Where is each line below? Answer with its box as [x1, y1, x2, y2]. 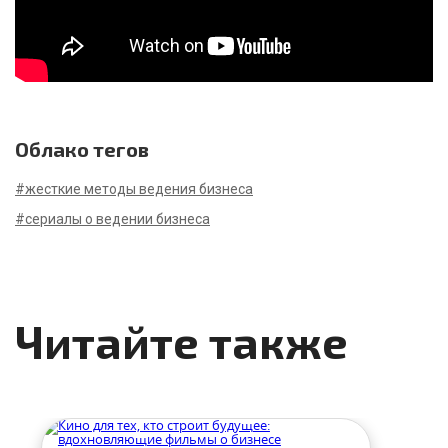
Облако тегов [15, 137, 149, 161]
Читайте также [15, 314, 348, 368]
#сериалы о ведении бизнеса [15, 211, 210, 227]
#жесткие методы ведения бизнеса [15, 181, 253, 197]
